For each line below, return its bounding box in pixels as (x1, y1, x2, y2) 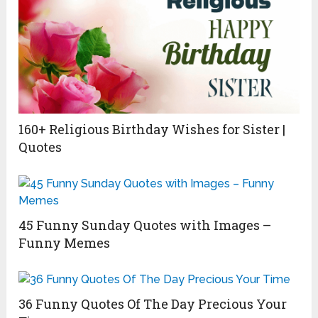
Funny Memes (18, 234, 111, 251)
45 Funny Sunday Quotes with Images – (18, 216, 272, 234)
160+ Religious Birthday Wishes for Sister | (18, 120, 286, 138)
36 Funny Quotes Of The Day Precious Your (18, 295, 287, 312)
